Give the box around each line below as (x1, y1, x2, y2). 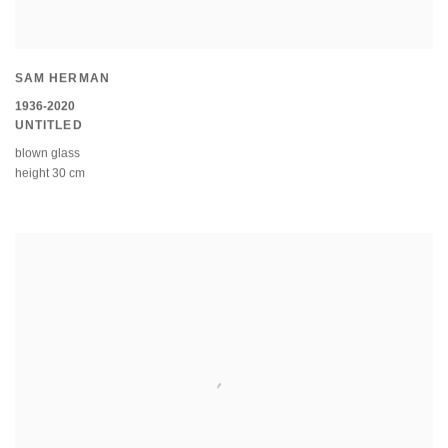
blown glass (15, 147, 80, 162)
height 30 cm (15, 167, 85, 182)
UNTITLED (15, 118, 83, 133)
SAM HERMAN (15, 71, 110, 86)
